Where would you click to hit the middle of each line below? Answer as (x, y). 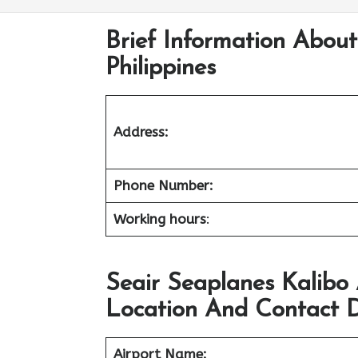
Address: (141, 132)
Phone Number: (163, 185)
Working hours (159, 219)
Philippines (161, 68)
